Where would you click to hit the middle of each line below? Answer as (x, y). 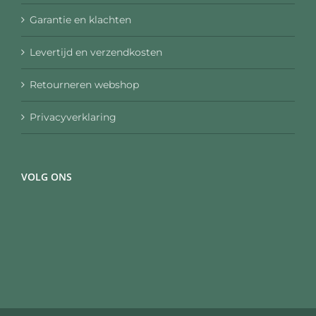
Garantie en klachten (80, 19)
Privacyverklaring (73, 117)
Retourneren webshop (84, 84)
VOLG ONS (47, 176)
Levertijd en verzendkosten (96, 52)
